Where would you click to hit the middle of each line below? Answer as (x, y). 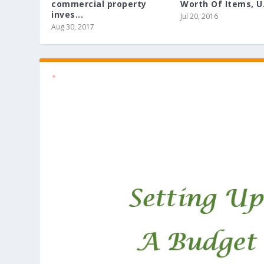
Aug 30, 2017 (73, 27)
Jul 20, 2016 (199, 16)
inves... (67, 15)
